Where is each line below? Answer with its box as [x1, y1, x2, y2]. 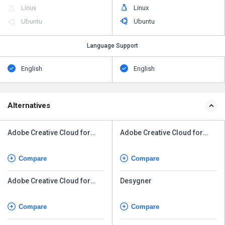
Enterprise [8, 186, 42, 194]
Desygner [120, 176, 152, 185]
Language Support [87, 42, 138, 49]
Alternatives [8, 100, 50, 110]
